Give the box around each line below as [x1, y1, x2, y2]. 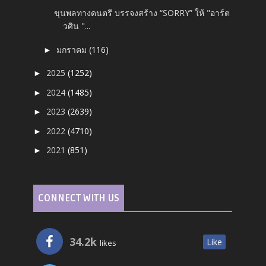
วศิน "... [63, 20, 91, 32]
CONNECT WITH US [38, 192, 120, 205]
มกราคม [56, 43, 90, 55]
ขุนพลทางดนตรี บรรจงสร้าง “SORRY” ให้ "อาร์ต [54, 7, 230, 19]
